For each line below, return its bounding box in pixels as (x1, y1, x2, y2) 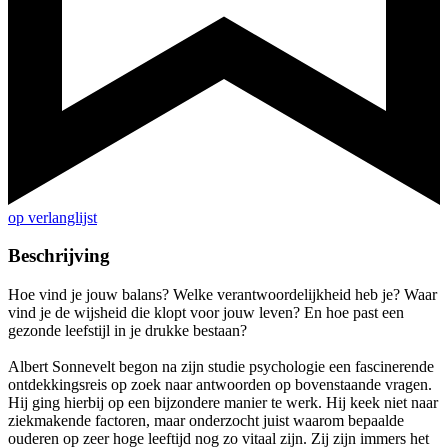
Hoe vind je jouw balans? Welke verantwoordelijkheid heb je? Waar (8, 286, 437, 304)
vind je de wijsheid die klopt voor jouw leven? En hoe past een (8, 304, 404, 322)
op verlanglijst (8, 208, 97, 226)
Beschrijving (8, 245, 110, 267)
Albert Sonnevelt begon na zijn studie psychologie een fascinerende (8, 358, 434, 376)
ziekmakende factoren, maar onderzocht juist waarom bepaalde (8, 412, 404, 430)
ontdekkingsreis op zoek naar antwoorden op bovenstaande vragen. (8, 376, 432, 394)
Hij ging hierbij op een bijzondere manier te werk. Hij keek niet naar (8, 394, 438, 412)
